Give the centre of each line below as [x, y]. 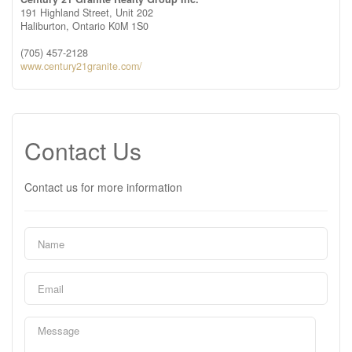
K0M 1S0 [128, 26]
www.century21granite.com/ [81, 66]
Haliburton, [46, 26]
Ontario [89, 26]
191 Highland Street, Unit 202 [87, 13]
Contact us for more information [103, 187]
